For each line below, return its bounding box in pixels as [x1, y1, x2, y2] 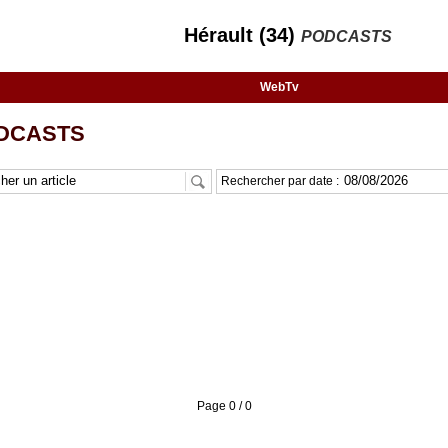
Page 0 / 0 [196, 399, 252, 413]
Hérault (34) [184, 24, 301, 46]
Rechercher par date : [221, 174, 342, 188]
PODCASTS [301, 28, 392, 45]
